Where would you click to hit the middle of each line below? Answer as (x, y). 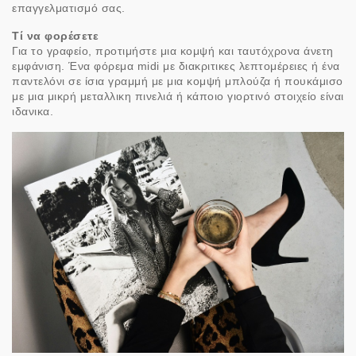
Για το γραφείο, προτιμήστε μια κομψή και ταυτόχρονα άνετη (173, 50)
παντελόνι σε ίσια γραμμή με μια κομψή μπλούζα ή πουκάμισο (178, 81)
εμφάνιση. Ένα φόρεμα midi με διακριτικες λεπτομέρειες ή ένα (176, 66)
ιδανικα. (33, 111)
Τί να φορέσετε (55, 35)
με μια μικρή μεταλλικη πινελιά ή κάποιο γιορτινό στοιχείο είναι (178, 96)
